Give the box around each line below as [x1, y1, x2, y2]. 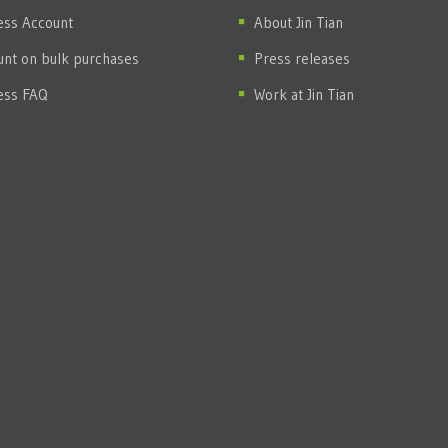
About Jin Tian [254, 12, 343, 32]
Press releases [254, 48, 350, 68]
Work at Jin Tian [254, 84, 354, 104]
